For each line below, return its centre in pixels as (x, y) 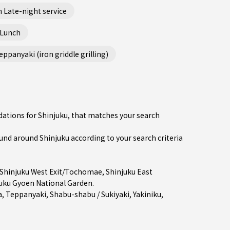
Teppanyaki (26, 194)
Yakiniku (147, 194)
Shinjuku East (129, 171)
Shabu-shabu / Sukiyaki (90, 194)
